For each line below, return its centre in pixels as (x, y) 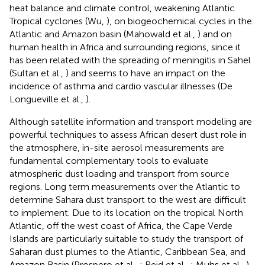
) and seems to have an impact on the (146, 73)
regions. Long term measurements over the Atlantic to (125, 187)
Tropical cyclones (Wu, (58, 21)
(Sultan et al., (38, 73)
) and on (215, 34)
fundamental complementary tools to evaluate (109, 161)
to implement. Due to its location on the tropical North (126, 213)
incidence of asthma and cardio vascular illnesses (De (121, 86)
